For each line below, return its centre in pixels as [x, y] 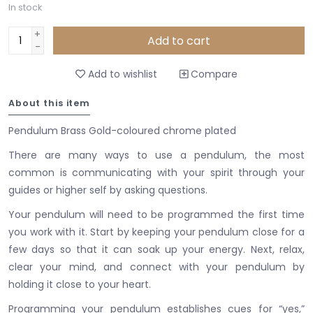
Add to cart [179, 41]
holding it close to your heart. [80, 284]
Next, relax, [278, 249]
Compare [213, 74]
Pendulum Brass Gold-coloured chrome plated [122, 130]
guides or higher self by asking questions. [108, 190]
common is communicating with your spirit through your [156, 172]
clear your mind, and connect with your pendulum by [156, 267]
